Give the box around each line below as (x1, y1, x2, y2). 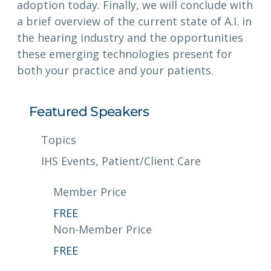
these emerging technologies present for (17, 47, 232, 62)
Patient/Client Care (102, 154, 201, 169)
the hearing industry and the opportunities (17, 30, 243, 45)
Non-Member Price (53, 222, 152, 237)
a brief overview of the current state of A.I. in (17, 14, 252, 29)
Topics (41, 132, 76, 148)
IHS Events (41, 154, 96, 169)
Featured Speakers (29, 103, 149, 120)
